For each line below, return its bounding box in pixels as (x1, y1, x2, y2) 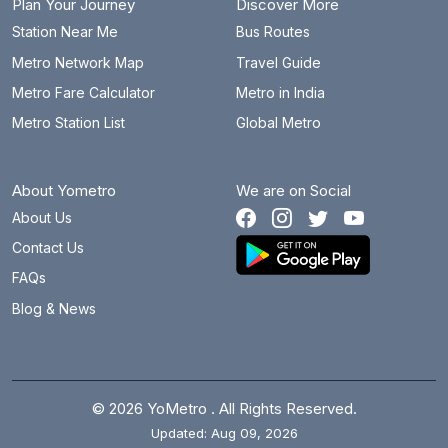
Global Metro (236, 114, 321, 132)
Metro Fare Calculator (12, 83, 155, 101)
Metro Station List (12, 114, 125, 132)
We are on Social (236, 180, 351, 200)
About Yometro (12, 180, 116, 200)
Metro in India (236, 83, 325, 101)
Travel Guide (236, 53, 321, 71)
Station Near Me (12, 23, 118, 41)
